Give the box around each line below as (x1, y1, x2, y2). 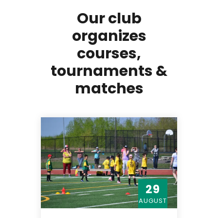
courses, (77, 43, 141, 64)
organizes (72, 26, 146, 47)
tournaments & (51, 61, 167, 82)
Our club (76, 8, 142, 29)
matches (74, 78, 144, 99)
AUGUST (139, 196, 167, 206)
